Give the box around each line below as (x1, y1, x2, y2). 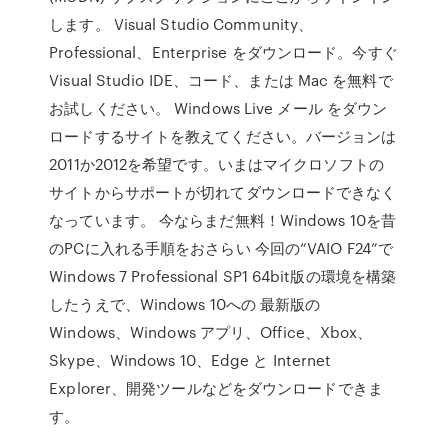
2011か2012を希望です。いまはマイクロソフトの (49, 153, 384, 175)
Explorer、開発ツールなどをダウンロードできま (49, 377, 383, 399)
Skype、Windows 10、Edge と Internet (49, 349, 332, 371)
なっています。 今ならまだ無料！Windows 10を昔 (49, 209, 397, 231)
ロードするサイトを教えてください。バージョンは (49, 125, 397, 147)
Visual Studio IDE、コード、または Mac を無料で (49, 69, 393, 91)
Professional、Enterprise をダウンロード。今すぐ (49, 41, 398, 63)
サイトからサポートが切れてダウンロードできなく (49, 181, 397, 203)
